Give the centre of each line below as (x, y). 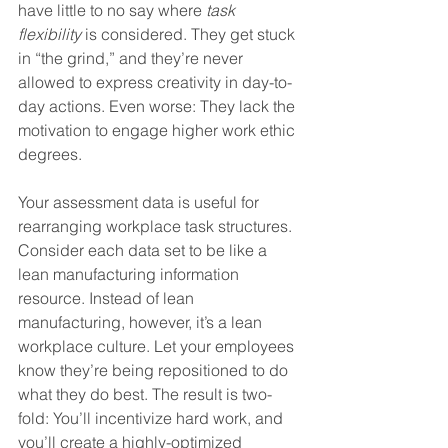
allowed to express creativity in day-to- (155, 81)
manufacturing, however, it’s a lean (142, 321)
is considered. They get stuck (190, 33)
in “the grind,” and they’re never (132, 57)
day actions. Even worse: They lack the (158, 105)
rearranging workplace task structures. (157, 225)
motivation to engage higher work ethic (158, 129)
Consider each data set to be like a (144, 249)
